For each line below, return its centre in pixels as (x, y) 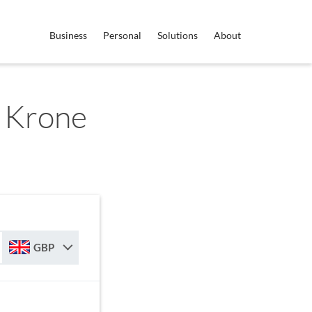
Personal (122, 35)
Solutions (178, 35)
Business (68, 35)
